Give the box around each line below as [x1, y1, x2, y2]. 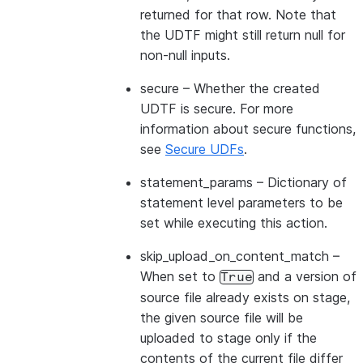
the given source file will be [140, 310, 303, 326]
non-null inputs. [140, 47, 230, 63]
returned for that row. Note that [140, 6, 336, 23]
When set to [140, 268, 220, 284]
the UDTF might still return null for [140, 27, 345, 43]
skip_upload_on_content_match [140, 248, 329, 264]
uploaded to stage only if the [140, 330, 317, 346]
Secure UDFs [165, 141, 244, 157]
